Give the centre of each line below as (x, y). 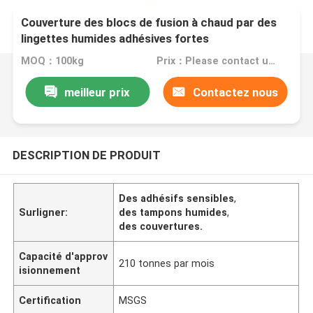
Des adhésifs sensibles (177, 198)
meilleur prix (97, 92)
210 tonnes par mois (167, 263)
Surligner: (44, 212)
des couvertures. (161, 226)
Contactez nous (235, 92)
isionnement (50, 270)
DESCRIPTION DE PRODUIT (86, 155)
